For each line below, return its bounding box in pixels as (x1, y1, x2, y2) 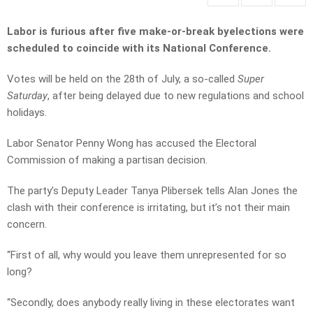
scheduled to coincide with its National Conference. (7, 42, 271, 55)
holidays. (7, 106, 47, 119)
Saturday (7, 89, 48, 103)
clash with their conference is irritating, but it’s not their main (7, 201, 290, 214)
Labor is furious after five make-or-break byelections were (7, 25, 304, 38)
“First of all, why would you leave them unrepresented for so (7, 249, 286, 262)
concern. (7, 218, 47, 231)
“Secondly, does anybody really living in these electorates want (7, 296, 295, 310)
